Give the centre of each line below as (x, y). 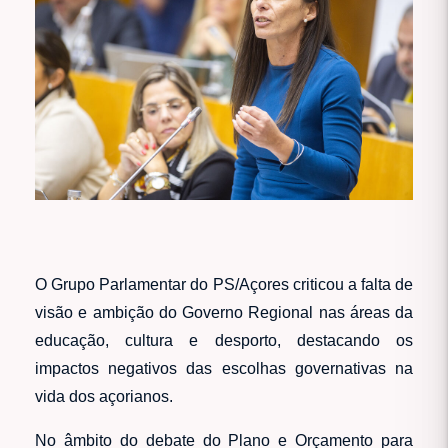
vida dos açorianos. (104, 396)
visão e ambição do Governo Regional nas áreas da (224, 312)
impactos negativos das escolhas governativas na (224, 368)
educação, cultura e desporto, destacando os (224, 340)
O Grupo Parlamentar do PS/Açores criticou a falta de (224, 284)
